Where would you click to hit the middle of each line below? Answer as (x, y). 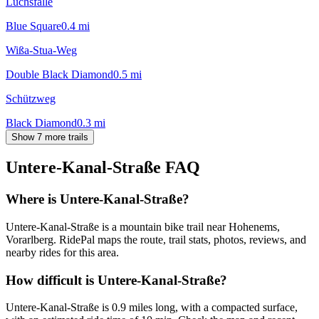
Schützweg (31, 98)
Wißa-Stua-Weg (41, 50)
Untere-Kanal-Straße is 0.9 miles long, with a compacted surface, (152, 308)
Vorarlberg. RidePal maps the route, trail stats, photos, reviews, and (156, 240)
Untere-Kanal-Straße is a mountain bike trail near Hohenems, (143, 227)
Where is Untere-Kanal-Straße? (98, 199)
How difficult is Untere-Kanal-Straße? (116, 280)
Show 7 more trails (50, 137)
